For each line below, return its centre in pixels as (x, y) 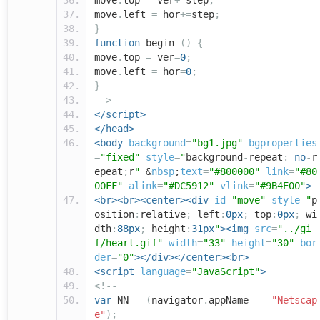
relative (163, 215)
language (163, 272)
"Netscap (294, 300)
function (117, 43)
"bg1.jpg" (217, 143)
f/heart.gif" (129, 243)
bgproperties (283, 143)
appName (231, 300)
